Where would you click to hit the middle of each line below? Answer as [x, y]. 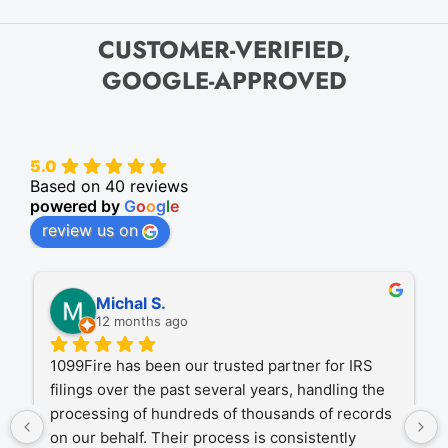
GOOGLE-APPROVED [224, 81]
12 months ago [142, 321]
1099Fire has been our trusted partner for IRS [211, 366]
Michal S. [131, 303]
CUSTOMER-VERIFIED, [224, 50]
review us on [90, 230]
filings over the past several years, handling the [217, 390]
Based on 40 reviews [109, 186]
